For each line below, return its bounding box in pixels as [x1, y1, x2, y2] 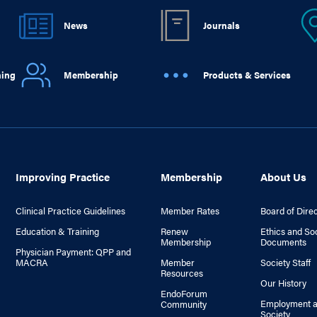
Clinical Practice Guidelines [15, 204, 125, 217]
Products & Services [202, 68, 291, 81]
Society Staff [260, 255, 311, 269]
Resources [160, 266, 203, 279]
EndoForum [160, 287, 207, 300]
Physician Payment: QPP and [15, 245, 131, 258]
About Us [260, 169, 306, 184]
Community [160, 297, 207, 311]
